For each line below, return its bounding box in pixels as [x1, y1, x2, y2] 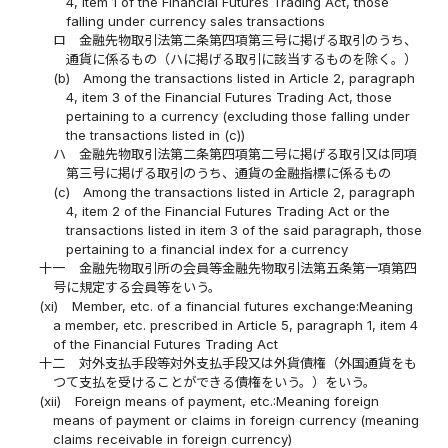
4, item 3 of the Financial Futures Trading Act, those [65, 89, 392, 106]
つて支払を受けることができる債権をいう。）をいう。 [52, 374, 376, 391]
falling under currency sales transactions [65, 13, 325, 30]
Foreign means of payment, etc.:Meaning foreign [74, 393, 379, 410]
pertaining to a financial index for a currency [65, 241, 348, 258]
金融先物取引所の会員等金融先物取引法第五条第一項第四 [78, 260, 417, 277]
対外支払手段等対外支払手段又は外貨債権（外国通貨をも [78, 355, 417, 372]
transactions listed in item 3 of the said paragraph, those [65, 222, 422, 239]
